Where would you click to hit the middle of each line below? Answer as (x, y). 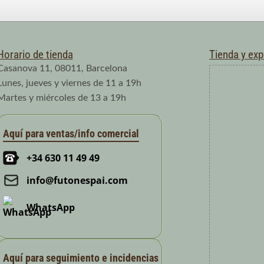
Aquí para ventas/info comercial (71, 133)
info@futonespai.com (77, 180)
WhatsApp (50, 207)
